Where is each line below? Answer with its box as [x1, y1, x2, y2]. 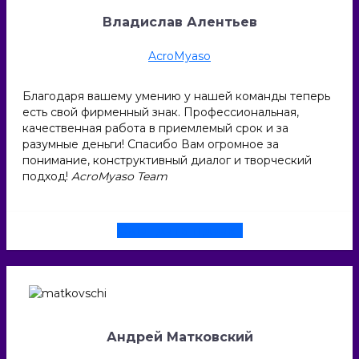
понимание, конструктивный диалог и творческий [22, 153, 312, 167]
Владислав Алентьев [102, 14, 257, 30]
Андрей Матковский [106, 329, 253, 345]
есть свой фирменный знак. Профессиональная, [22, 105, 299, 119]
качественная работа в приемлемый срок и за [22, 121, 288, 135]
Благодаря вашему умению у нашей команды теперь [22, 89, 330, 103]
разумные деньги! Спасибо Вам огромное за [22, 137, 279, 151]
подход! [22, 169, 71, 184]
